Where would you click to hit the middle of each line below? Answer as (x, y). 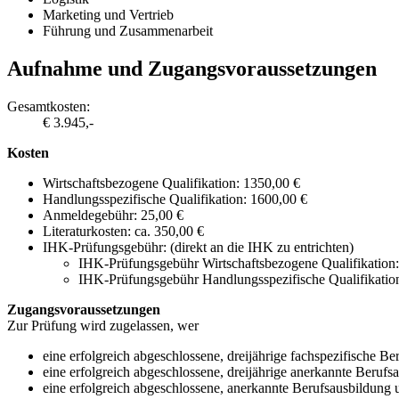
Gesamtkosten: (49, 107)
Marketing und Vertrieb (108, 15)
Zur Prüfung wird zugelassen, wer (103, 326)
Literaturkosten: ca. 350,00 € (123, 232)
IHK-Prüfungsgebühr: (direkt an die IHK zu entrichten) (198, 248)
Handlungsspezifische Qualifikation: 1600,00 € (175, 199)
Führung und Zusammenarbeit (128, 31)
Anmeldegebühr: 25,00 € (113, 216)
